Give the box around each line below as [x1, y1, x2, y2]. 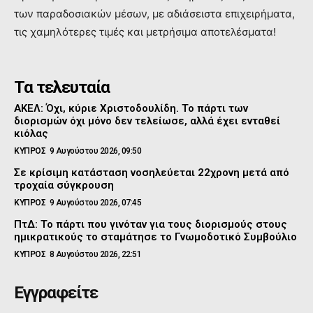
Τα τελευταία [14, 77, 110, 97]
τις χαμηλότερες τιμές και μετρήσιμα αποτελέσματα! [14, 24, 276, 38]
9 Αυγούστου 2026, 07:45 [49, 197, 141, 208]
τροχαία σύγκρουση [14, 178, 114, 191]
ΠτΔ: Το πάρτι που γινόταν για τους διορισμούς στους [14, 217, 287, 231]
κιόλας [14, 126, 48, 140]
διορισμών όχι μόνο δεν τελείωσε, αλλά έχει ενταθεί [14, 114, 280, 127]
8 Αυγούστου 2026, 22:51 [49, 249, 141, 259]
